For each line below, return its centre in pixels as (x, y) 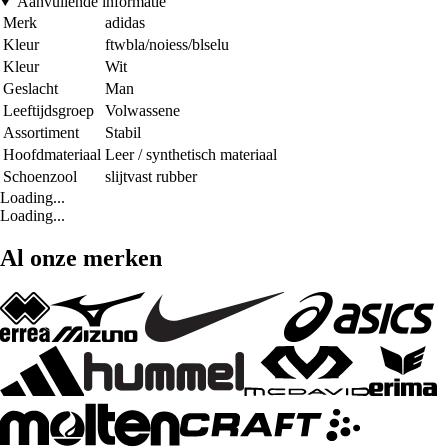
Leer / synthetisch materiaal (191, 154)
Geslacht (30, 88)
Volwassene (142, 110)
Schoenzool (40, 176)
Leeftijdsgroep (48, 110)
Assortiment (41, 132)
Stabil (123, 132)
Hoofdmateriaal (52, 154)
